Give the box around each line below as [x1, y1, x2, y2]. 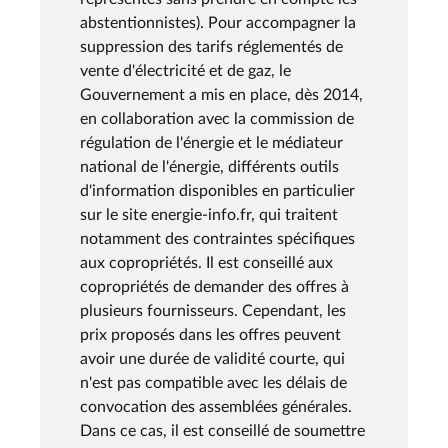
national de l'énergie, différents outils [80, 158, 339, 175]
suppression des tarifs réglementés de [80, 38, 343, 55]
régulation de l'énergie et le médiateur [80, 134, 343, 151]
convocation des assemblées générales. [80, 398, 352, 415]
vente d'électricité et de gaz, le [80, 62, 291, 79]
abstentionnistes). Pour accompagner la [80, 14, 356, 31]
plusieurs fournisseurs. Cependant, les [80, 302, 346, 319]
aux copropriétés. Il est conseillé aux [80, 254, 333, 271]
